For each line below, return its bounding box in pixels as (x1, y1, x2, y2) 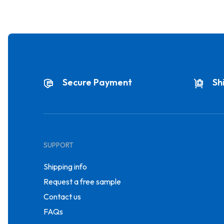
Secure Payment (62, 76, 132, 88)
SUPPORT (43, 140, 73, 150)
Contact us (43, 191, 81, 202)
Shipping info (43, 161, 87, 172)
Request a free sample (43, 176, 121, 187)
